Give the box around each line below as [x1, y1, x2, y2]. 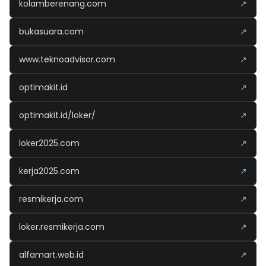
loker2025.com [19, 137, 80, 149]
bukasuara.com [19, 26, 84, 37]
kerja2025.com [19, 165, 80, 177]
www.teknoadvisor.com [19, 53, 115, 65]
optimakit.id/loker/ [19, 109, 96, 121]
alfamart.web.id [19, 249, 84, 261]
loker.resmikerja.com [19, 221, 104, 233]
